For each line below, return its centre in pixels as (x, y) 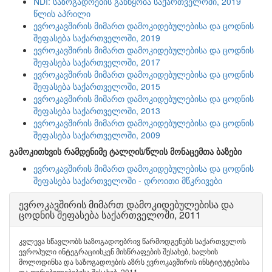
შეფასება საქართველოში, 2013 (97, 110)
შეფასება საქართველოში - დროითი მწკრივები (128, 180)
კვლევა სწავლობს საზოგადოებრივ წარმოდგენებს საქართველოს (132, 241)
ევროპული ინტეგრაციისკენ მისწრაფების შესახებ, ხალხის (118, 251)
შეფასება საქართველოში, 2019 (97, 38)
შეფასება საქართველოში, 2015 (97, 86)
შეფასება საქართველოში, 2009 (97, 135)
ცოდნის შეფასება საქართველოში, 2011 (110, 215)
